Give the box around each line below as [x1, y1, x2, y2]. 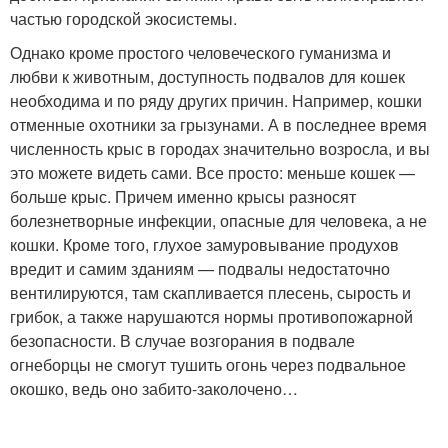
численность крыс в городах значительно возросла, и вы [10, 137, 430, 160]
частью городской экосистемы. [10, 7, 237, 30]
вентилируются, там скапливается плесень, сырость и [10, 281, 411, 304]
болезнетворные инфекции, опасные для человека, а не [10, 209, 427, 232]
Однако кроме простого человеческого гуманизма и [10, 41, 391, 64]
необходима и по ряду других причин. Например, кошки [10, 89, 422, 112]
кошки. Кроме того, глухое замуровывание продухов [10, 233, 399, 256]
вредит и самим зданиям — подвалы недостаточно [10, 257, 390, 280]
